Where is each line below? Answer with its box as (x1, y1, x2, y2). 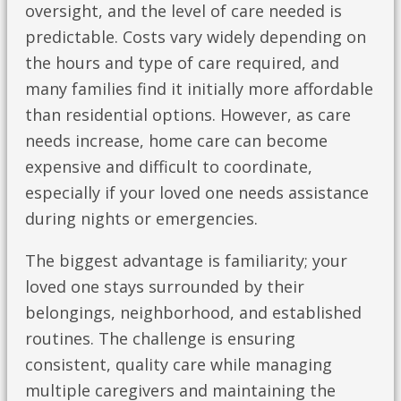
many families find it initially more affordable (25, 78, 373, 100)
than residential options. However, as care (25, 104, 351, 126)
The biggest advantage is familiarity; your (25, 250, 347, 272)
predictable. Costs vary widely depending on (25, 26, 366, 48)
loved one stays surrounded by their (25, 276, 304, 298)
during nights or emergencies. (25, 208, 258, 230)
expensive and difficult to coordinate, (25, 156, 312, 178)
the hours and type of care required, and (25, 52, 339, 74)
